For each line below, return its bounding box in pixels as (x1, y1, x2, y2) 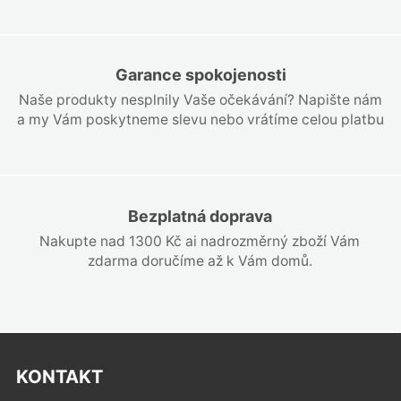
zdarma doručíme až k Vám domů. (87, 252, 312, 269)
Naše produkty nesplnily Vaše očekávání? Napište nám (19, 91, 382, 109)
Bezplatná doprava (127, 206, 272, 226)
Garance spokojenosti (115, 65, 286, 85)
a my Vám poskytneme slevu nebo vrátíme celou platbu (17, 111, 384, 129)
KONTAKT (15, 364, 103, 388)
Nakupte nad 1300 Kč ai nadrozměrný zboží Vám (39, 232, 360, 250)
